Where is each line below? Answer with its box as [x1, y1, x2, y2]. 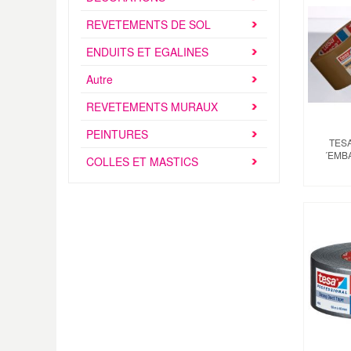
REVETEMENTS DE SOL [86, 16, 211, 32]
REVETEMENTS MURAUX [86, 99, 218, 114]
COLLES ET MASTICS [86, 154, 198, 169]
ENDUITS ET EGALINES [86, 44, 208, 60]
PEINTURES [86, 126, 148, 142]
